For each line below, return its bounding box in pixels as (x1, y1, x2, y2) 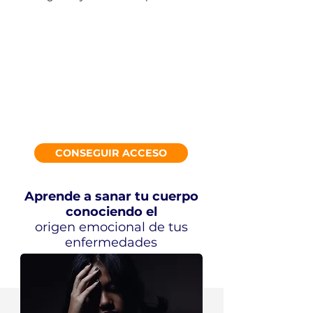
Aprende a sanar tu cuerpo (24, 189, 198, 204)
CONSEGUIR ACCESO (55, 147, 167, 159)
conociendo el (65, 204, 157, 219)
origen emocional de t (34, 219, 173, 235)
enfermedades (65, 235, 157, 250)
